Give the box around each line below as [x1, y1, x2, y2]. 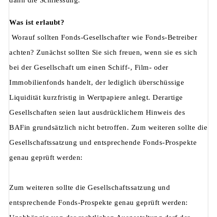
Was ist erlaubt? [9, 18, 64, 27]
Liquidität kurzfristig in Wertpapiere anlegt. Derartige [9, 93, 183, 102]
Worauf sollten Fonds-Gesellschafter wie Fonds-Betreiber [9, 33, 197, 42]
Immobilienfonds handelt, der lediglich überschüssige [9, 78, 184, 87]
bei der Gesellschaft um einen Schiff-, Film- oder [9, 63, 169, 72]
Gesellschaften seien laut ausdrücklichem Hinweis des [9, 108, 185, 117]
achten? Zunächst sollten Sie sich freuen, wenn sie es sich [9, 48, 197, 57]
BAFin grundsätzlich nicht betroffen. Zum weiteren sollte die [9, 124, 207, 132]
